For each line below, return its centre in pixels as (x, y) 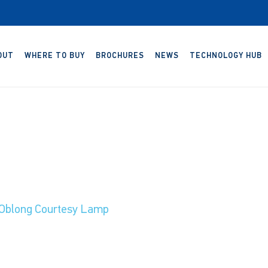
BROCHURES (120, 56)
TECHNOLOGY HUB (226, 56)
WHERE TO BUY (55, 56)
